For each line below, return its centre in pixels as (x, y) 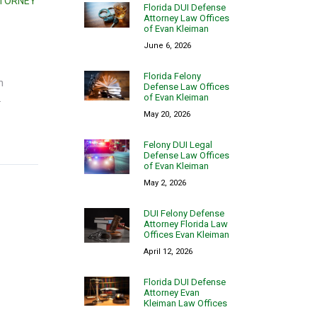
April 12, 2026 (168, 251)
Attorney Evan (172, 292)
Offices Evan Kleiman (187, 234)
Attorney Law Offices (187, 18)
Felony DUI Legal (178, 144)
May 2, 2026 (165, 183)
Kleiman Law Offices (186, 303)
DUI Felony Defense (184, 213)
